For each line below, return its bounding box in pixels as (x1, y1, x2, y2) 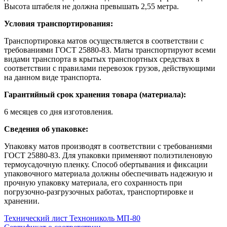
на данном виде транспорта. (4, 72, 101, 82)
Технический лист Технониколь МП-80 (4, 213, 140, 222)
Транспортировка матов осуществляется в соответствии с (4, 36, 204, 45)
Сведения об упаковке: (4, 124, 88, 133)
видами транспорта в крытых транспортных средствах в (4, 54, 200, 63)
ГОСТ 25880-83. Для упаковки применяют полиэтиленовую (4, 150, 212, 160)
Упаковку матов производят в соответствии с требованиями (4, 141, 212, 150)
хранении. (4, 196, 40, 205)
